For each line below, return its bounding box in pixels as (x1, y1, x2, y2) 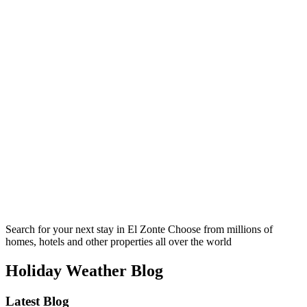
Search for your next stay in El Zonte (5, 223, 168, 235)
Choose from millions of (168, 223, 273, 235)
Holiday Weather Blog (5, 261, 163, 280)
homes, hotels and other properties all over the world (5, 235, 232, 247)
